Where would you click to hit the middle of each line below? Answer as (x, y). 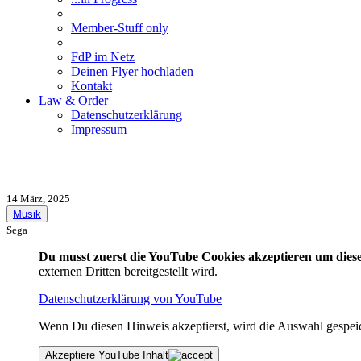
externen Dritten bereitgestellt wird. (128, 271)
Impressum (99, 129)
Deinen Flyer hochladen (132, 71)
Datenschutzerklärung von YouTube (130, 298)
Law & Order (73, 100)
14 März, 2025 (38, 198)
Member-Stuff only (120, 28)
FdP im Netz (103, 57)
